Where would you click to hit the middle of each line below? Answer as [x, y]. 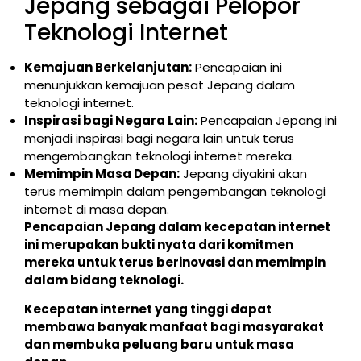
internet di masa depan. [97, 209]
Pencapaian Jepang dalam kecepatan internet [177, 226]
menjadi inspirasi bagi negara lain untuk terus [159, 138]
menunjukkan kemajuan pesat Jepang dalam [160, 85]
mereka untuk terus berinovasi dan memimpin [175, 262]
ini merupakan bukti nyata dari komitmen [159, 244]
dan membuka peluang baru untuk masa [159, 345]
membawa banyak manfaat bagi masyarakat [174, 327]
